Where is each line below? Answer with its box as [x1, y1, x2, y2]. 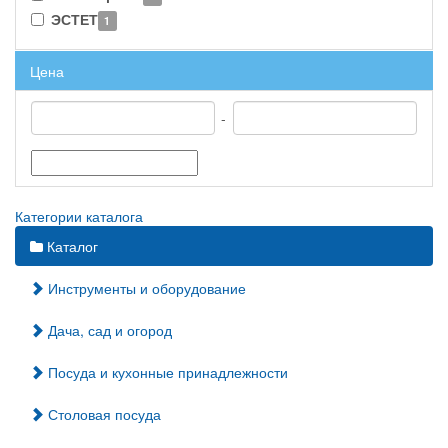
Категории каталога [15, 206, 143, 226]
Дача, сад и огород [44, 320, 172, 340]
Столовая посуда [44, 404, 161, 424]
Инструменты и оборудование [44, 278, 246, 298]
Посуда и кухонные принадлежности [44, 362, 288, 382]
